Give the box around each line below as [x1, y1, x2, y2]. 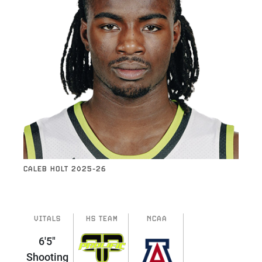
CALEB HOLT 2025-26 [23, 164, 106, 174]
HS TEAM [86, 214, 118, 223]
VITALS [33, 214, 61, 223]
